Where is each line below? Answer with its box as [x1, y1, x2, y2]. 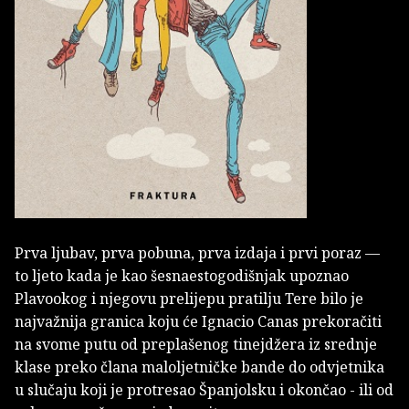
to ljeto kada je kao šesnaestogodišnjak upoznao [15, 266, 349, 287]
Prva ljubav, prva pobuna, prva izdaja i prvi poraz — [15, 243, 380, 264]
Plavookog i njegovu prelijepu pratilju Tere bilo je [15, 288, 363, 309]
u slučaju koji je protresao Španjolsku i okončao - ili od [15, 380, 393, 401]
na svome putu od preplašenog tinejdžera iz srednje [15, 334, 377, 355]
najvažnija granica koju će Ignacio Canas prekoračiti [15, 311, 382, 332]
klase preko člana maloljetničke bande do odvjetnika [15, 357, 384, 378]
